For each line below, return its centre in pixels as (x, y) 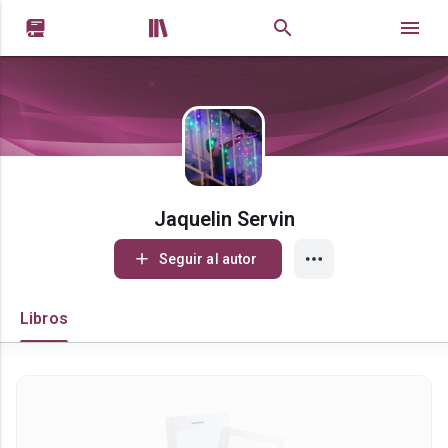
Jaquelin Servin (224, 219)
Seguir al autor (208, 259)
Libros (44, 318)
